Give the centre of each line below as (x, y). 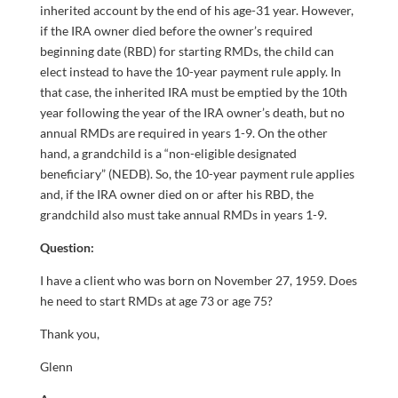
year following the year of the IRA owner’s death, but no (192, 113)
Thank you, (69, 334)
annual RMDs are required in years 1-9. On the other (183, 133)
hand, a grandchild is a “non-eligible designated (168, 154)
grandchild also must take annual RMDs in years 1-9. (183, 215)
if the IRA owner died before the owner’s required (176, 31)
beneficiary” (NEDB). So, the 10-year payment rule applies (197, 174)
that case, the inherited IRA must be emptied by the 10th (193, 92)
